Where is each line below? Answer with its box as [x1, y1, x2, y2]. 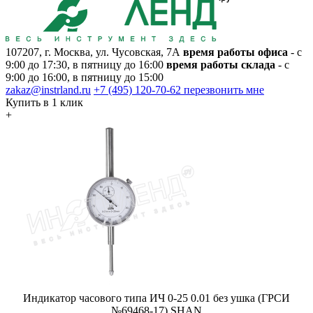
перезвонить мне [184, 83, 264, 96]
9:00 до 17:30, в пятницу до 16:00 [6, 58, 163, 71]
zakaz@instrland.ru [6, 83, 91, 96]
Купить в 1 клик [6, 96, 83, 108]
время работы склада [166, 58, 275, 71]
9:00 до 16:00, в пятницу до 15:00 [6, 71, 163, 83]
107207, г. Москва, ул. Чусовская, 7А [6, 45, 180, 58]
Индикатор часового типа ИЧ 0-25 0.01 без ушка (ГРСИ [23, 291, 290, 304]
